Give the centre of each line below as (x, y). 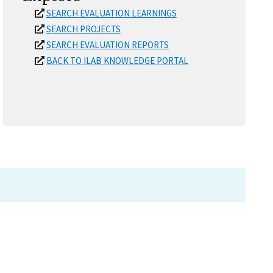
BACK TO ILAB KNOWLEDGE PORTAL (117, 61)
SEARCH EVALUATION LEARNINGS (111, 13)
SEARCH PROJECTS (83, 29)
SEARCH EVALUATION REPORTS (107, 45)
